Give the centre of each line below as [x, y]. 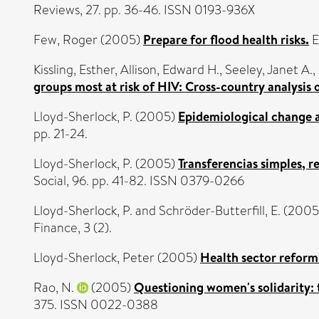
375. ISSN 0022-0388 [96, 305]
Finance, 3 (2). [73, 228]
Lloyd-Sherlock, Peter [94, 258]
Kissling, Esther [74, 70]
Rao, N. [54, 288]
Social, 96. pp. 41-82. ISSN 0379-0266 [139, 181]
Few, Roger [66, 40]
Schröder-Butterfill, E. [220, 211]
